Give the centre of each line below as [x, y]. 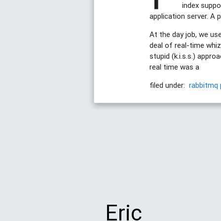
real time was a [175, 67]
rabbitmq [204, 85]
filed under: [168, 85]
